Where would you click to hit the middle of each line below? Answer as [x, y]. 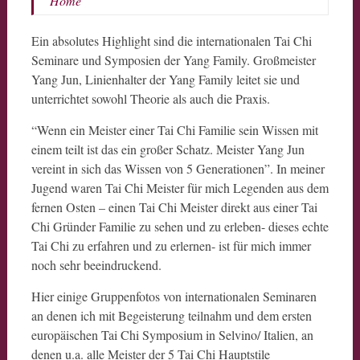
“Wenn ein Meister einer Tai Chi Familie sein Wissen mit [174, 130]
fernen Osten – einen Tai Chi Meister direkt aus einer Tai [174, 207]
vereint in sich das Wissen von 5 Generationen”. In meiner [178, 168]
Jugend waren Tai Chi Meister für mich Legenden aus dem [180, 188]
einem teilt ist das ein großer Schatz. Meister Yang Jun [168, 149]
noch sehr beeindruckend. [96, 265]
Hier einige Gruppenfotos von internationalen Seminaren [174, 296]
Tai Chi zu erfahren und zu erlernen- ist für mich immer [171, 245]
